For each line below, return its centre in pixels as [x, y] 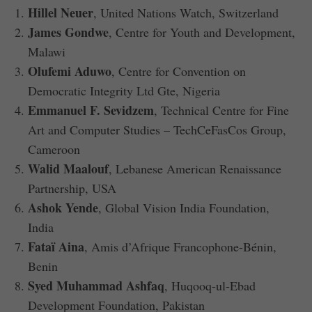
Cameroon [54, 149]
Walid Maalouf [69, 168]
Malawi [47, 51]
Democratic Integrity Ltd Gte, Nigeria [124, 90]
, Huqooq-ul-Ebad [210, 285]
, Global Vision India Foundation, [184, 207]
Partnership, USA [72, 188]
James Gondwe [69, 32]
